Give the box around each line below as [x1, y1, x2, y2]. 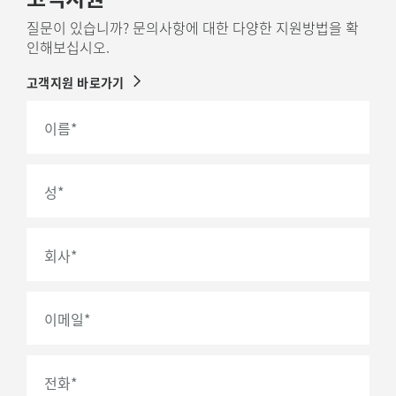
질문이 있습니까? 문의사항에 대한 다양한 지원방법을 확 [27, 17, 359, 39]
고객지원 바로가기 [27, 73, 125, 92]
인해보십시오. [27, 36, 110, 58]
